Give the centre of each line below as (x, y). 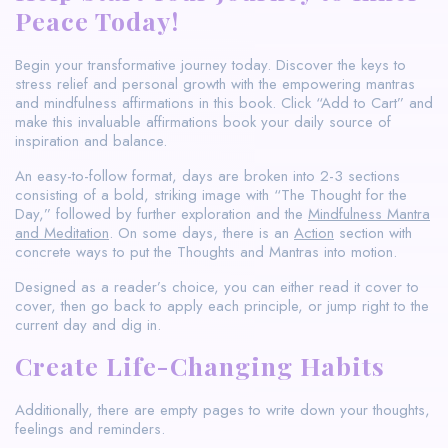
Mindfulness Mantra (369, 213)
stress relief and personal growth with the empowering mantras (215, 83)
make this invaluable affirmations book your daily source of (203, 121)
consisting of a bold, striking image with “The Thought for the (211, 194)
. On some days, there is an (201, 232)
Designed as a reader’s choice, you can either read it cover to (217, 286)
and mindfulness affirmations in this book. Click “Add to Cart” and (224, 102)
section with (373, 232)
